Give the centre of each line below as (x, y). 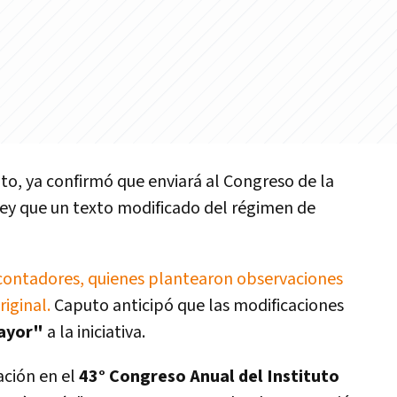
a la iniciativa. (96, 332)
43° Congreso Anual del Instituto (209, 377)
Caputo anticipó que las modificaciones (197, 306)
